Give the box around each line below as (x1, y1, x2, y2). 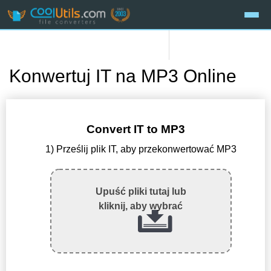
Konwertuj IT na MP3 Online (9, 66, 237, 87)
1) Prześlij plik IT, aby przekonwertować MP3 (45, 144, 237, 155)
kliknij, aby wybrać (99, 201, 183, 212)
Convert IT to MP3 (86, 123, 185, 136)
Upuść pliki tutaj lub (95, 186, 186, 197)
